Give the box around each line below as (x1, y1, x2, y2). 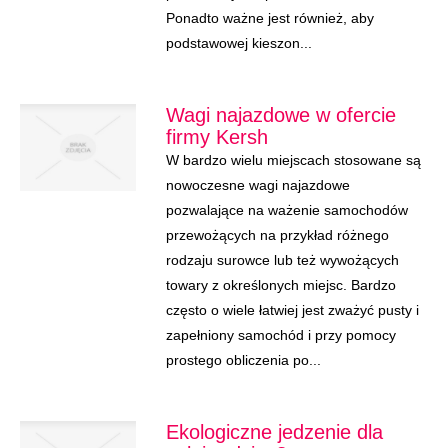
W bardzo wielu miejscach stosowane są (165, 152, 421, 168)
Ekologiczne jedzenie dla (165, 421, 383, 443)
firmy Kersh (165, 126, 268, 148)
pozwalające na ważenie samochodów (165, 202, 408, 218)
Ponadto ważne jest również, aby (165, 10, 374, 26)
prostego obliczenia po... (165, 352, 321, 368)
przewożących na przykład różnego (165, 227, 389, 243)
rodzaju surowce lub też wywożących (165, 252, 399, 268)
